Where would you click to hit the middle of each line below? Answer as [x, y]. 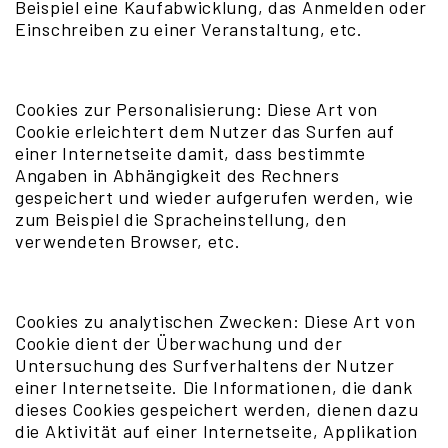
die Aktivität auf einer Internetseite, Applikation [217, 431]
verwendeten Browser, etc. [128, 241]
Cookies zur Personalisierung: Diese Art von [197, 109]
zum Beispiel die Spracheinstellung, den [181, 219]
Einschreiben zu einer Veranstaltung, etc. [189, 29]
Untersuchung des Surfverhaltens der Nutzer [205, 365]
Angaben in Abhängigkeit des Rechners [177, 175]
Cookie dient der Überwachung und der [179, 343]
